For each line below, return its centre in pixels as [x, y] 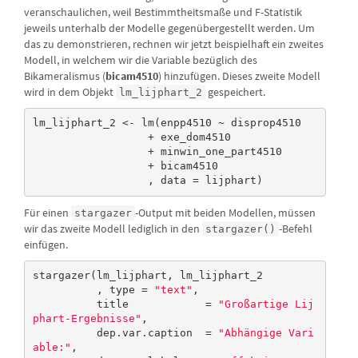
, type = [125, 290]
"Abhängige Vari [266, 333]
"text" [173, 290]
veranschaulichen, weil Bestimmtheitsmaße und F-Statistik [163, 12]
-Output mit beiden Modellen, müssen [225, 212]
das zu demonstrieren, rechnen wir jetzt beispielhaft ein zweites [174, 44]
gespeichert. [235, 91]
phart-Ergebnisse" [87, 319]
